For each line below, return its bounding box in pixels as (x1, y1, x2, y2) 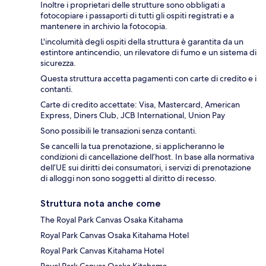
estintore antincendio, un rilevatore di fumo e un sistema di (40, 47, 256, 58)
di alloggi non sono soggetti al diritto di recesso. (40, 173, 217, 184)
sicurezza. (40, 58, 76, 69)
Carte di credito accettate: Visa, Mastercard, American (40, 99, 240, 110)
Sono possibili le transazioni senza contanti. (40, 125, 197, 137)
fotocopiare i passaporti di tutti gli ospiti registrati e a (40, 10, 234, 21)
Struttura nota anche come (40, 198, 161, 210)
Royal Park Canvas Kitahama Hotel (40, 245, 164, 256)
